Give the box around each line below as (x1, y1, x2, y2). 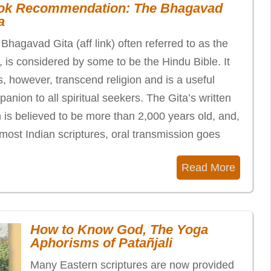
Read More (181, 162, 235, 174)
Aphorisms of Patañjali (30, 235, 172, 250)
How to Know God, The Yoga (30, 222, 208, 237)
